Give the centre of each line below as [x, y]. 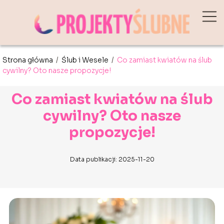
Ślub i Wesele [86, 60]
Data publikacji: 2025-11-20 [112, 159]
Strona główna [28, 60]
